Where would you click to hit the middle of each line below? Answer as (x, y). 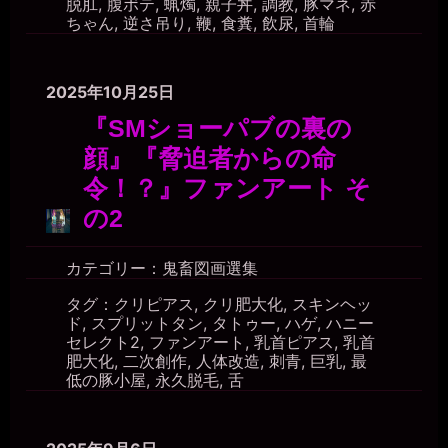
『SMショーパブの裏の (217, 128)
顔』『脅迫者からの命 (209, 158)
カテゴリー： (114, 268)
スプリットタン (147, 323)
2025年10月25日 (110, 91)
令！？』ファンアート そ (227, 188)
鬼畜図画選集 (210, 268)
